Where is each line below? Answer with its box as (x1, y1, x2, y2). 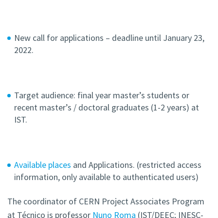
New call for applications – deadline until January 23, (14, 32, 204, 44)
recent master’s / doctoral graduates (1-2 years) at (14, 102, 199, 113)
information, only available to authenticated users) (14, 171, 199, 183)
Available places (14, 159, 73, 171)
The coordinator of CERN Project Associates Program (7, 196, 204, 207)
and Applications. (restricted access (73, 159, 201, 171)
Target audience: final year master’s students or (14, 90, 189, 101)
